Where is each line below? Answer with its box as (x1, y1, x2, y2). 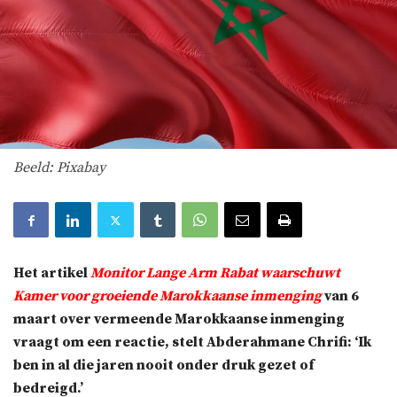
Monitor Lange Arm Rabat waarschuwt (90, 264, 340, 283)
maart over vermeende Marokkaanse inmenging (13, 310, 345, 329)
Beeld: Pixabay (13, 159, 105, 177)
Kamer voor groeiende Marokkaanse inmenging (13, 287, 322, 306)
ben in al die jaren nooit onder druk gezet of (13, 356, 315, 375)
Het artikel (13, 264, 90, 283)
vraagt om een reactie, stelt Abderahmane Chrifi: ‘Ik (13, 333, 371, 352)
